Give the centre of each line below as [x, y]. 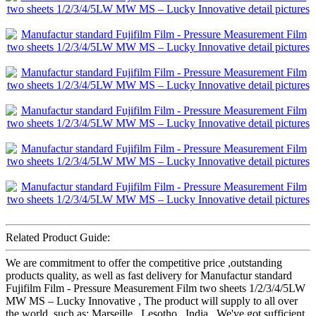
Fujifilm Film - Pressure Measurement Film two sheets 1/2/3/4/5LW [156, 288]
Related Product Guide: [58, 237]
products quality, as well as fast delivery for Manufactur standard [149, 275]
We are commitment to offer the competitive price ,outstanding [144, 262]
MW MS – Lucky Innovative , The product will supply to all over [152, 300]
